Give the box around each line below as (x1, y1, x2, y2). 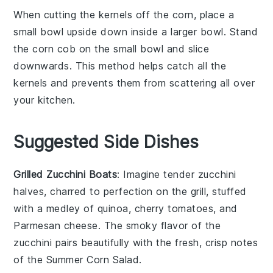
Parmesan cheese (13, 219, 98, 232)
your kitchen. (13, 94, 76, 107)
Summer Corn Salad (46, 253, 140, 266)
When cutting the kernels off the (13, 9, 172, 21)
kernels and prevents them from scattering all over (13, 77, 255, 90)
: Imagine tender (117, 168, 198, 181)
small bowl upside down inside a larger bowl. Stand (13, 26, 258, 38)
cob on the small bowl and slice (54, 43, 210, 55)
